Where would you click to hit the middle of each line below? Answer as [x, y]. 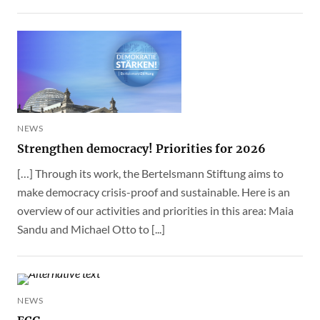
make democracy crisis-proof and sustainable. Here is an [154, 192]
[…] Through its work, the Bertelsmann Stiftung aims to [150, 173]
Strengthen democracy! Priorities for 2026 [141, 149]
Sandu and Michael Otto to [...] [91, 229]
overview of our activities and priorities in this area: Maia [155, 210]
